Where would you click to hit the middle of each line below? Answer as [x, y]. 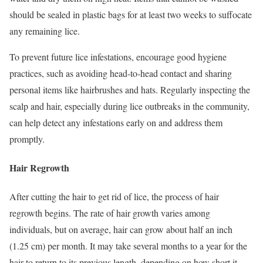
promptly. [27, 139]
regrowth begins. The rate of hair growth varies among [110, 213]
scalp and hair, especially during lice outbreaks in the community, [129, 106]
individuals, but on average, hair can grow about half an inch [121, 230]
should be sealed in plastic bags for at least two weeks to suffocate [131, 14]
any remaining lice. [45, 31]
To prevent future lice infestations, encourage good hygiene [118, 56]
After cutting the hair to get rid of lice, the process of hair [114, 197]
